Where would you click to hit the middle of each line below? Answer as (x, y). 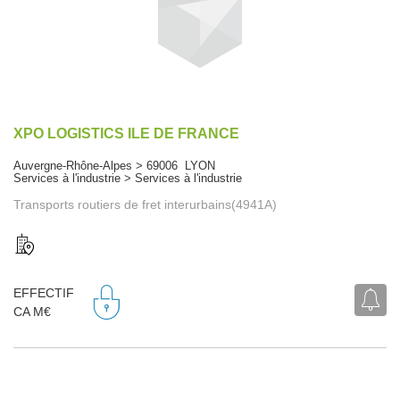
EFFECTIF (44, 293)
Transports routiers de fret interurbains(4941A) (145, 204)
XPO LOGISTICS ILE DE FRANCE (126, 133)
